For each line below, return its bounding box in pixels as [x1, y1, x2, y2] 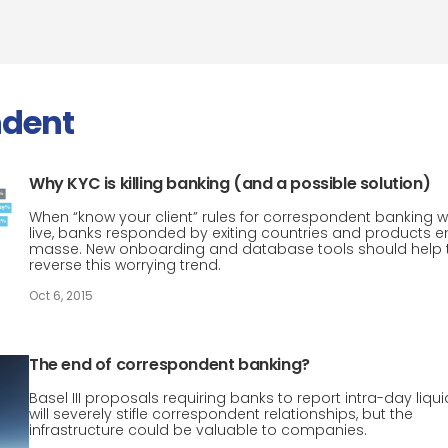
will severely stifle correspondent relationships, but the [29, 404, 413, 424]
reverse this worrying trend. [29, 255, 221, 275]
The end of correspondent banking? [29, 353, 310, 376]
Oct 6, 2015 [29, 287, 93, 304]
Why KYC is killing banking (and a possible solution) [29, 172, 431, 195]
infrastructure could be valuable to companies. [29, 420, 367, 440]
